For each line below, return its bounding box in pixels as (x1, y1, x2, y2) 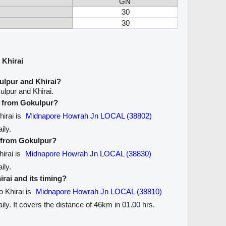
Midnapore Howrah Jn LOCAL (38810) (36, 187, 162, 196)
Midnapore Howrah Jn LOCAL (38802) (26, 111, 152, 121)
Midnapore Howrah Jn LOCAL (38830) (25, 149, 152, 158)
